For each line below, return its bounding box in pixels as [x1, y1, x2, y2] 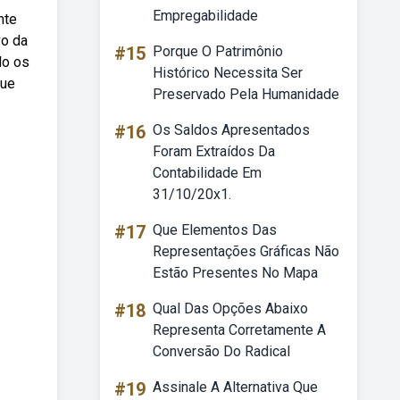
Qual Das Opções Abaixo [153, 300, 308, 317]
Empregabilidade [153, 7, 258, 24]
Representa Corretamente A [153, 321, 326, 338]
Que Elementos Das [153, 221, 277, 238]
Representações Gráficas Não [153, 243, 339, 260]
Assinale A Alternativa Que [153, 379, 318, 396]
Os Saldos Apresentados [153, 121, 310, 138]
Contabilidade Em [153, 164, 262, 181]
